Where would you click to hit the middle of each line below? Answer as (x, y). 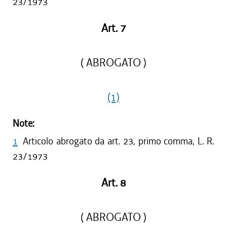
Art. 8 (113, 183)
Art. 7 (113, 28)
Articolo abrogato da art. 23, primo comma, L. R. (119, 141)
